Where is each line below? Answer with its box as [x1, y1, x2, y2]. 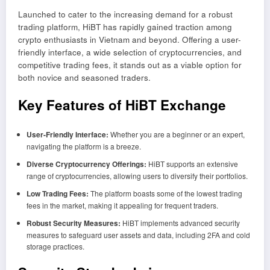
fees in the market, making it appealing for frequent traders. [26, 200, 218, 211]
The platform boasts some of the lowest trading [88, 188, 242, 199]
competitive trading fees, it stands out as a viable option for [18, 58, 242, 71]
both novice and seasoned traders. [18, 71, 151, 83]
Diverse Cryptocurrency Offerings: [26, 159, 146, 170]
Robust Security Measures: [26, 218, 121, 229]
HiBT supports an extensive [146, 159, 238, 169]
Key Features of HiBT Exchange [18, 95, 226, 115]
